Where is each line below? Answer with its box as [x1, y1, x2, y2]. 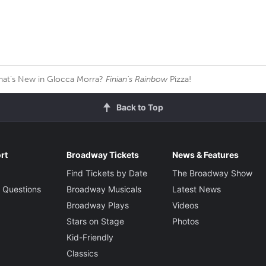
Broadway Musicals [66, 183, 141, 194]
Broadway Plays [66, 199, 129, 210]
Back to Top [116, 102, 163, 112]
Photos [172, 216, 199, 226]
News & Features [172, 149, 239, 160]
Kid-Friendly [66, 232, 113, 242]
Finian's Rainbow [106, 74, 167, 84]
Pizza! [167, 74, 191, 84]
